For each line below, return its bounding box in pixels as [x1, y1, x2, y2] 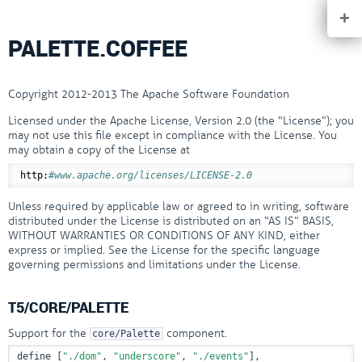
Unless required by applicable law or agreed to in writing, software [8, 200, 349, 213]
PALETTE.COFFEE [8, 32, 187, 63]
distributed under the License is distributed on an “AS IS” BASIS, [8, 214, 334, 228]
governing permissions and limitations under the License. [8, 258, 301, 271]
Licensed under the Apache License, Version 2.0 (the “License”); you [8, 114, 354, 128]
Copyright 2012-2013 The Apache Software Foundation [8, 87, 289, 101]
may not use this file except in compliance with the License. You [8, 128, 337, 142]
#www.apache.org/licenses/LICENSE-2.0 [48, 170, 252, 181]
